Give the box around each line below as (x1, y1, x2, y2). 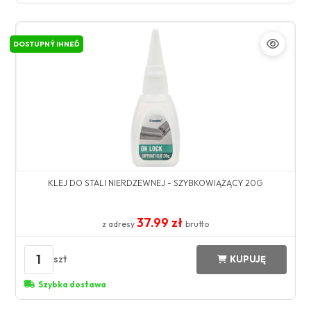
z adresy (101, 218, 137, 229)
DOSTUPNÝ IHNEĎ (12, 39, 80, 49)
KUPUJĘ (230, 253, 267, 265)
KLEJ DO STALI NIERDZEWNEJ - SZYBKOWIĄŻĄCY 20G (47, 177, 263, 188)
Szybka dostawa (37, 278, 106, 289)
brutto (185, 218, 209, 229)
